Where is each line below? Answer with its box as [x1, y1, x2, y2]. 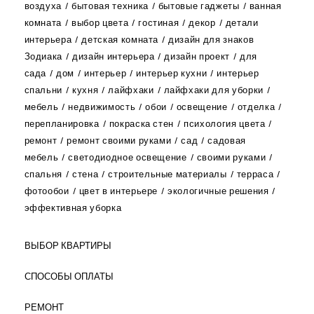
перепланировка [24, 116, 100, 130]
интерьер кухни [136, 66, 207, 80]
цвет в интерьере [78, 184, 158, 198]
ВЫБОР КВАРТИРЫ [24, 238, 111, 252]
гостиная [138, 15, 179, 29]
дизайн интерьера [72, 49, 155, 63]
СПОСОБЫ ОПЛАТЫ [24, 269, 114, 283]
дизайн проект [164, 49, 230, 63]
